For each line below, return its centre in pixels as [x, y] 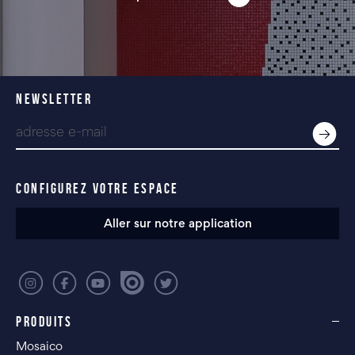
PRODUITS [44, 322]
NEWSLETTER [54, 99]
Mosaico [39, 347]
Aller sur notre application [177, 225]
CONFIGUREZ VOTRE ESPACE [97, 189]
